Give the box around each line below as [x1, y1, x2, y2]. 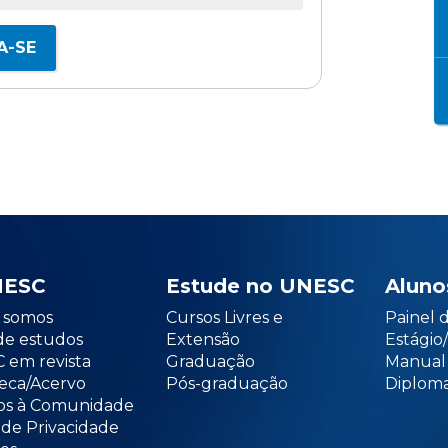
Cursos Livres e [165, 308, 283, 327]
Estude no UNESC [165, 274, 355, 298]
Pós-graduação [165, 374, 288, 393]
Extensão [165, 330, 240, 349]
